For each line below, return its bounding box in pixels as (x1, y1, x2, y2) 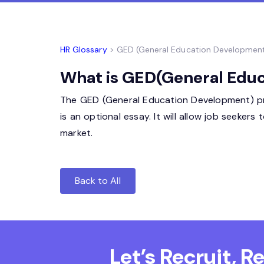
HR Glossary (60, 44, 107, 55)
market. (60, 127, 93, 139)
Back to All (75, 174, 121, 187)
